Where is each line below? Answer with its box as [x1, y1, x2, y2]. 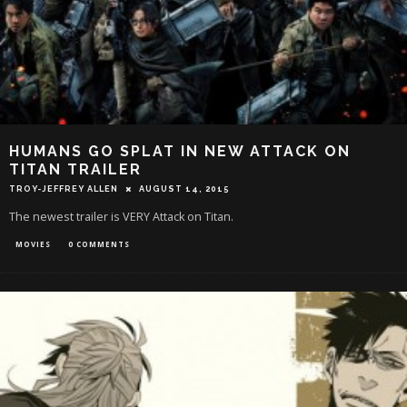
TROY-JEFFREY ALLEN [9, 184, 118, 194]
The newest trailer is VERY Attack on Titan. [9, 208, 233, 224]
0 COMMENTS [68, 238, 130, 249]
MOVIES [15, 238, 51, 249]
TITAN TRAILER [9, 160, 142, 178]
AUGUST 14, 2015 [139, 184, 230, 194]
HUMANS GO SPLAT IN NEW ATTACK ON [9, 142, 351, 160]
